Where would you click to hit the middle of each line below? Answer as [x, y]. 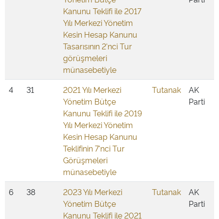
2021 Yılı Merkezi [92, 89]
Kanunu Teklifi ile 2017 [102, 11]
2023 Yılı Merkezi [93, 192]
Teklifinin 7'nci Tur [94, 148]
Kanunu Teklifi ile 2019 [103, 113]
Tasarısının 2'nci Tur [98, 46]
